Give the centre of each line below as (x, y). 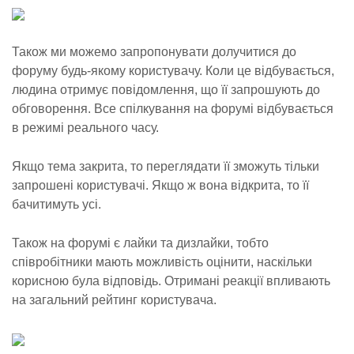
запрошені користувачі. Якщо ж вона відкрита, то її (160, 185)
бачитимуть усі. (56, 204)
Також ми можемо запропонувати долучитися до (154, 52)
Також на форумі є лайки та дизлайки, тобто (140, 243)
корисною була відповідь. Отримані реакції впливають (171, 281)
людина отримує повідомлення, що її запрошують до (166, 90)
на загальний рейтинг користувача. (114, 300)
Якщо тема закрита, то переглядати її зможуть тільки (166, 166)
